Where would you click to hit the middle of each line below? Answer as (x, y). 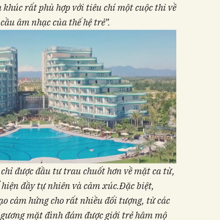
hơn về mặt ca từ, (141, 171)
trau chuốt (85, 171)
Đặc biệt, (137, 186)
